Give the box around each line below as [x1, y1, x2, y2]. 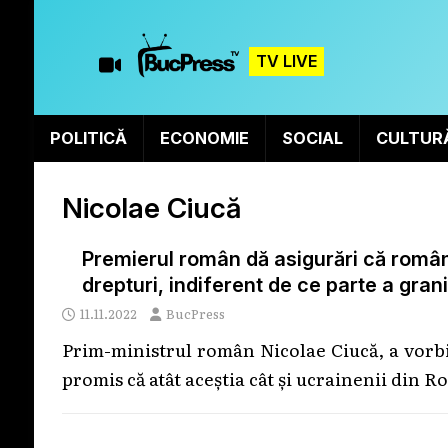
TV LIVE [255, 51, 317, 71]
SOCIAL [281, 127, 343, 148]
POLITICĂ [49, 127, 127, 148]
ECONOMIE [159, 127, 249, 148]
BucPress [165, 303, 225, 323]
